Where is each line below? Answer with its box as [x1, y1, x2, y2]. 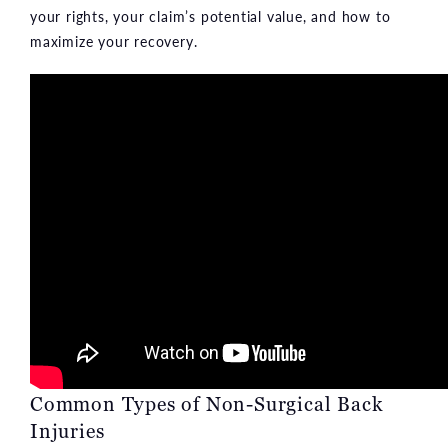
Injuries [30, 417, 105, 444]
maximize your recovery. [30, 30, 198, 51]
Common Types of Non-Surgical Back [30, 390, 383, 417]
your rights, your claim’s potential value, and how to [30, 5, 391, 26]
